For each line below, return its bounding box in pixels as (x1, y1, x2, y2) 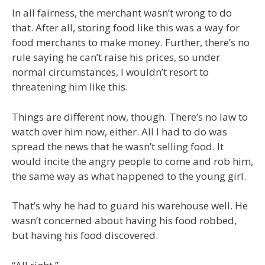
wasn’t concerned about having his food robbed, (12, 214, 237, 227)
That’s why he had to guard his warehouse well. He (12, 199, 248, 212)
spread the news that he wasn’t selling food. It (12, 139, 224, 153)
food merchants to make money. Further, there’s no (12, 35, 250, 49)
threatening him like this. (12, 80, 128, 93)
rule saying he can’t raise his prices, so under (12, 50, 220, 64)
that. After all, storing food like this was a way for (12, 21, 240, 34)
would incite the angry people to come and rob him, (12, 154, 253, 168)
